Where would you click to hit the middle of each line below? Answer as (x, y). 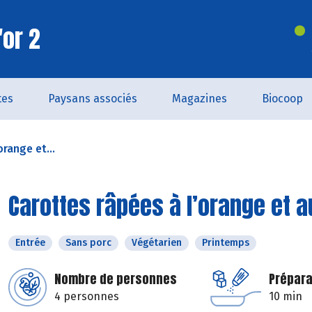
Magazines (199, 99)
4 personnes (87, 296)
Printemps (226, 243)
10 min (286, 296)
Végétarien (157, 243)
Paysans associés (92, 99)
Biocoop (282, 99)
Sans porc (88, 243)
